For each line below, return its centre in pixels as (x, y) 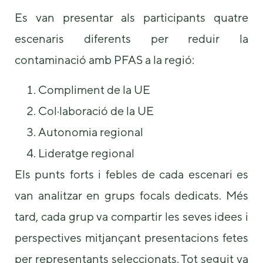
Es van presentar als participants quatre (131, 18)
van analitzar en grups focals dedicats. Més (131, 195)
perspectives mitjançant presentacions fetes (131, 237)
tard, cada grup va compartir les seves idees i (131, 216)
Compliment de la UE (94, 89)
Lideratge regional (86, 153)
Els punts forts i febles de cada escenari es (131, 174)
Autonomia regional (91, 131)
